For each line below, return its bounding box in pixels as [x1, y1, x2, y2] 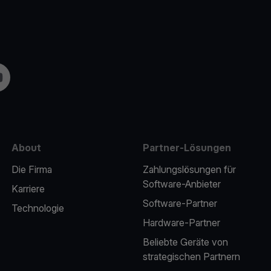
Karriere [11, 183, 45, 195]
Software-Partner [142, 197, 217, 209]
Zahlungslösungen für [142, 163, 236, 175]
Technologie [11, 202, 64, 214]
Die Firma [11, 163, 52, 175]
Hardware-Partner [142, 217, 220, 229]
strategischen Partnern [142, 250, 240, 263]
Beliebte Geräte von [142, 236, 228, 248]
